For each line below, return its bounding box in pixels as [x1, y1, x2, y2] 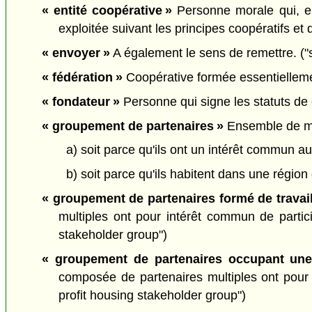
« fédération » [41, 70, 123, 84]
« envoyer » [41, 46, 110, 61]
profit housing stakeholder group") [58, 288, 247, 302]
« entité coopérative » [41, 3, 173, 18]
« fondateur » [41, 94, 120, 109]
